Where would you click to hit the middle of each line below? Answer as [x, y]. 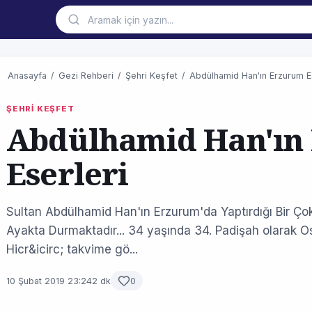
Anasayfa [27, 76]
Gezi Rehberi [86, 76]
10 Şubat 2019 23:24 [49, 281]
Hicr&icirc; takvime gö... [72, 249]
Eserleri [68, 173]
